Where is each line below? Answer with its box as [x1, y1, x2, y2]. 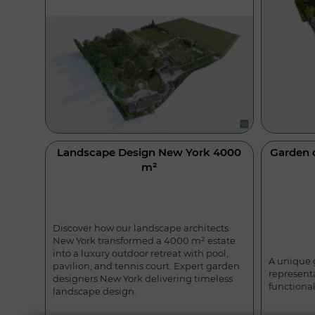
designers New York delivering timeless [53, 273, 233, 285]
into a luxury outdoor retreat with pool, [53, 247, 229, 259]
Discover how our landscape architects [53, 222, 229, 234]
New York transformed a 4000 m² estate [53, 235, 236, 247]
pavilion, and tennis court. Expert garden [53, 260, 240, 272]
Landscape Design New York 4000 [57, 146, 242, 160]
